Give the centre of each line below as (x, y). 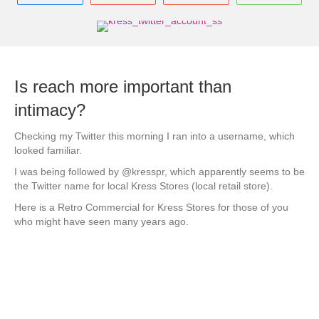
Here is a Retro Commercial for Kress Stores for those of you (151, 207)
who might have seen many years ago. (101, 221)
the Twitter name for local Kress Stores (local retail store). (143, 186)
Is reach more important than (123, 87)
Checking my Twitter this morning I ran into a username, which (155, 136)
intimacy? (50, 110)
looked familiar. (48, 150)
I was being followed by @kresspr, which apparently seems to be (159, 172)
